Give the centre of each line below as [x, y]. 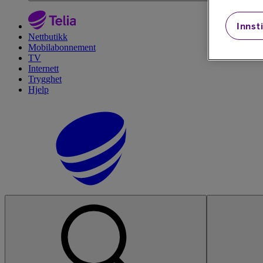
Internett [43, 68]
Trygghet [45, 79]
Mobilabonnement [62, 47]
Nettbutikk [48, 37]
